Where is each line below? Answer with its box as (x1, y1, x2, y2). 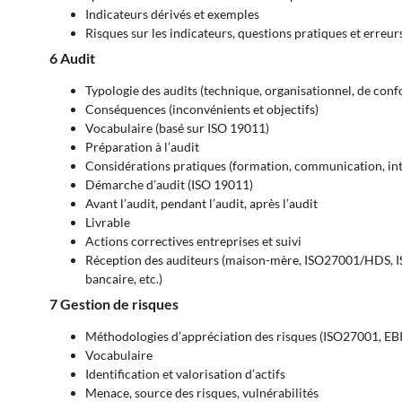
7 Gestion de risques (49, 295, 179, 313)
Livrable (85, 214, 130, 231)
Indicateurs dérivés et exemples (85, 6, 259, 22)
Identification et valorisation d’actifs (85, 366, 285, 382)
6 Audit (49, 49, 95, 67)
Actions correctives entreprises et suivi (85, 233, 301, 249)
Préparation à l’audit (85, 139, 199, 155)
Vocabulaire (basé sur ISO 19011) (85, 120, 269, 136)
